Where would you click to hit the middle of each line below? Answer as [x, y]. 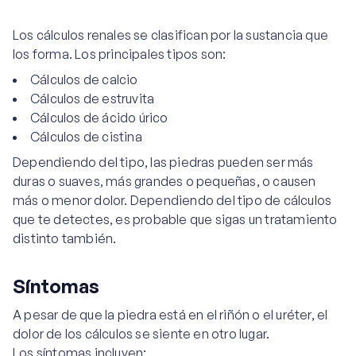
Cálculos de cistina [86, 137]
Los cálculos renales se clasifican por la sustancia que [171, 35]
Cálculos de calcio [84, 79]
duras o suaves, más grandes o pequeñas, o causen [164, 181]
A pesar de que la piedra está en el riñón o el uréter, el [170, 315]
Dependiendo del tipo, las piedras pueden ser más [163, 162]
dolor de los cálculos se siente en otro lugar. [141, 334]
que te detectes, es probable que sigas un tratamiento [175, 219]
